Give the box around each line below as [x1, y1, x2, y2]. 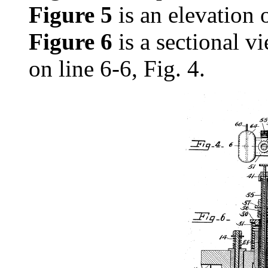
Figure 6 [29, 29, 112, 54]
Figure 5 [29, 2, 112, 28]
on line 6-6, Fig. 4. [29, 56, 205, 81]
